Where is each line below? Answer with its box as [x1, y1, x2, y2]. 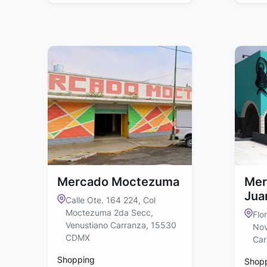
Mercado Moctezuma [57, 175, 179, 190]
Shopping [57, 254, 95, 265]
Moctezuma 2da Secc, [66, 207, 153, 218]
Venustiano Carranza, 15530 [66, 220, 176, 231]
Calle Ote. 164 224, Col [66, 195, 156, 206]
